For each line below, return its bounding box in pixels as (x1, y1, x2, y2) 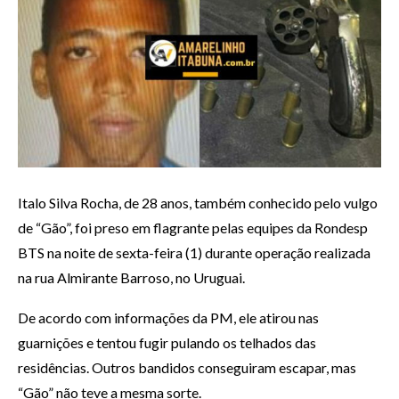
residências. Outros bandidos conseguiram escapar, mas (18, 359, 356, 377)
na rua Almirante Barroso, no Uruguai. (18, 269, 245, 287)
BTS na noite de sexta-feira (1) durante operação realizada (18, 244, 370, 262)
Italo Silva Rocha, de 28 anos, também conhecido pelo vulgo (18, 194, 378, 212)
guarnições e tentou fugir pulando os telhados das (18, 334, 316, 352)
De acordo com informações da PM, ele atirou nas (18, 309, 319, 327)
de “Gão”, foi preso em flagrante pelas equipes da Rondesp (18, 219, 368, 237)
